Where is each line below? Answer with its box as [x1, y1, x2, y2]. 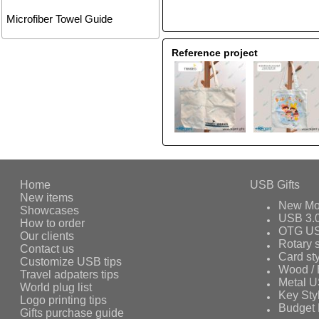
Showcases [20, 204, 80, 216]
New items [20, 191, 74, 204]
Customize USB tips [20, 255, 122, 268]
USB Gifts [250, 178, 300, 191]
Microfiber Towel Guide [6, 14, 113, 26]
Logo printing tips [20, 293, 108, 306]
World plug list [20, 281, 93, 293]
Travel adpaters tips [20, 268, 120, 281]
